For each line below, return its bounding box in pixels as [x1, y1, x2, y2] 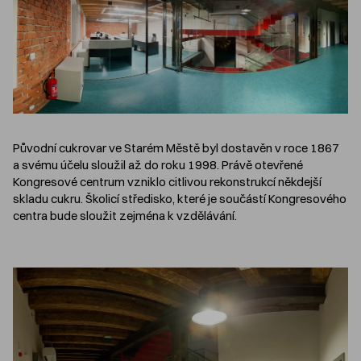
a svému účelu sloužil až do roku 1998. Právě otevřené [13, 157, 303, 173]
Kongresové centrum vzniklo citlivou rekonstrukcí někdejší [13, 174, 322, 190]
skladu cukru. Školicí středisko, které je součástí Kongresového [13, 191, 346, 207]
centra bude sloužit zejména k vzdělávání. [13, 208, 237, 224]
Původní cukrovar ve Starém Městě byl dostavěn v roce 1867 [13, 140, 339, 156]
